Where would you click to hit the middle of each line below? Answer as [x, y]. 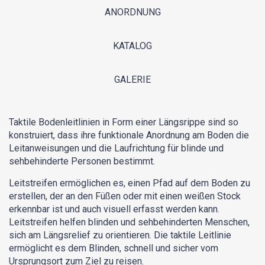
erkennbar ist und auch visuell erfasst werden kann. [114, 209]
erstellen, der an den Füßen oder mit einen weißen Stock [125, 196]
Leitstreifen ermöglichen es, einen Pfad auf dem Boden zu [130, 183]
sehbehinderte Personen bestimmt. [82, 161]
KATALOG [132, 46]
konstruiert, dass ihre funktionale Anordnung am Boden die [129, 135]
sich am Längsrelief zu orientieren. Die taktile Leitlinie [120, 235]
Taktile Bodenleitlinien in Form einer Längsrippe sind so [124, 122]
